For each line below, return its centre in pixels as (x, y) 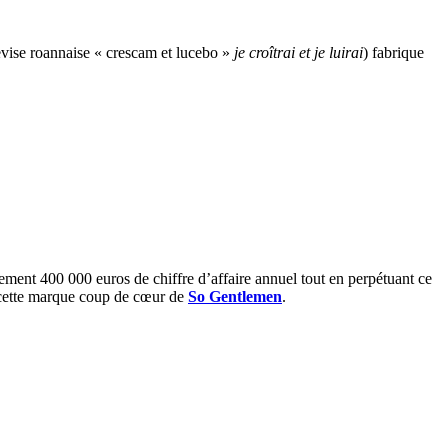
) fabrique (393, 52)
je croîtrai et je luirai (298, 52)
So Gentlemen (235, 296)
